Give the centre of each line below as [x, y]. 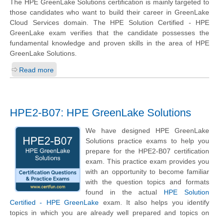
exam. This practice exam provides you [147, 161]
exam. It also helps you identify [154, 202]
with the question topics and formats [147, 182]
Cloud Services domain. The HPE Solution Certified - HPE [109, 23]
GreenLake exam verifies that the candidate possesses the [109, 33]
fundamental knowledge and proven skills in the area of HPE [109, 43]
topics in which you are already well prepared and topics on [109, 212]
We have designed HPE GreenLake [147, 130]
